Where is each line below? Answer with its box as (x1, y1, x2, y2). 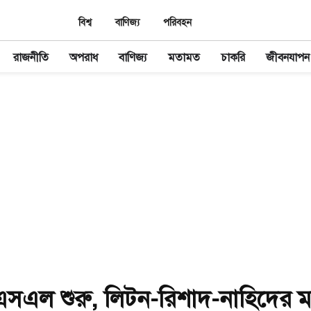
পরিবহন (163, 17, 192, 28)
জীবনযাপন (265, 51, 310, 65)
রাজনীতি (12, 51, 49, 65)
